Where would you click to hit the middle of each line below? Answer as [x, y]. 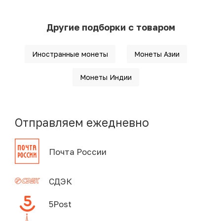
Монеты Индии [106, 77]
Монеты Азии [157, 54]
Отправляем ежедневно [82, 123]
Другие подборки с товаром [110, 27]
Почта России [77, 151]
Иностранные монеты [70, 54]
